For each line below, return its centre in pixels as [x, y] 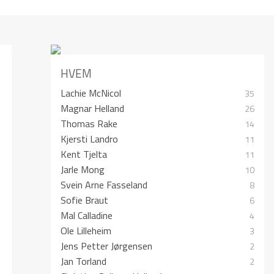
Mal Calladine [87, 215]
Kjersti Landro [90, 139]
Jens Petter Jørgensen [107, 246]
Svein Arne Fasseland [104, 184]
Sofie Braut [85, 200]
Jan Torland [84, 261]
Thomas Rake [89, 123]
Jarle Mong [83, 169]
